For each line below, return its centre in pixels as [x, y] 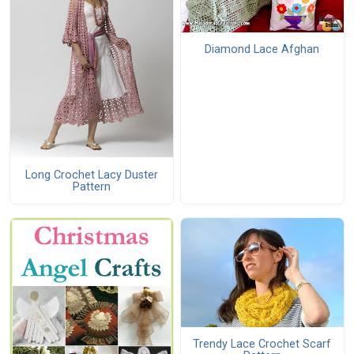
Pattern [91, 186]
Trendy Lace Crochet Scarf [262, 345]
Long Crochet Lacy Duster [91, 175]
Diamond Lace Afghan [262, 50]
